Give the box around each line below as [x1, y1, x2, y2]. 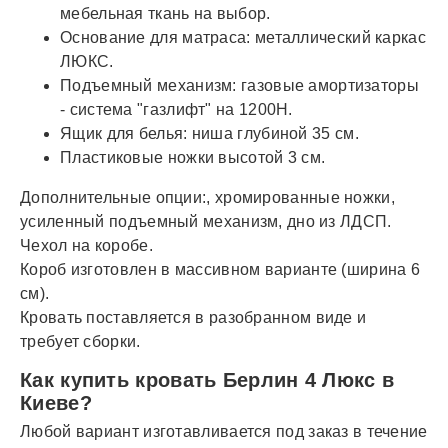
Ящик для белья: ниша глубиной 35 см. [60, 124, 359, 142]
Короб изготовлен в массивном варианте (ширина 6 [20, 260, 421, 278]
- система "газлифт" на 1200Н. [60, 100, 293, 118]
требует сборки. [20, 332, 141, 350]
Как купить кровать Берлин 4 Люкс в [20, 368, 395, 391]
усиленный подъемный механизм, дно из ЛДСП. [20, 212, 392, 230]
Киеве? [20, 391, 92, 414]
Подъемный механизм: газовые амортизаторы [60, 76, 419, 94]
